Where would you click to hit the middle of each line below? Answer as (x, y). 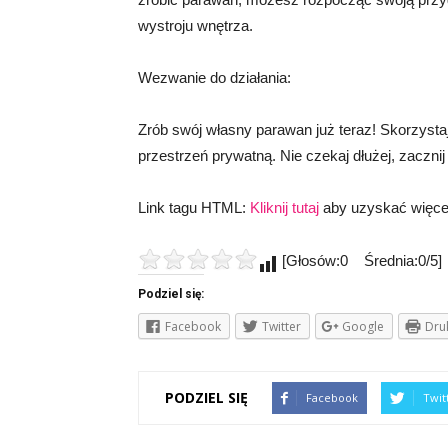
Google (363, 326)
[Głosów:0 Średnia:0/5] (360, 260)
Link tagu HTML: (194, 207)
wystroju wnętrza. (195, 25)
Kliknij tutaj (284, 207)
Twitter (281, 326)
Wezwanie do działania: (214, 77)
